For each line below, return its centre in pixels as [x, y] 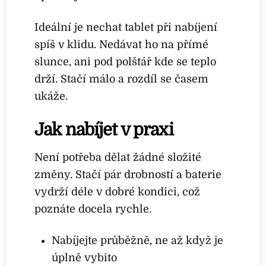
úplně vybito [84, 257]
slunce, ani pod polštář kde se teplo [126, 61]
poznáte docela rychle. [93, 209]
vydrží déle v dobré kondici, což [118, 192]
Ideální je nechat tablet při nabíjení [126, 27]
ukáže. [51, 96]
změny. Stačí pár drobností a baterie [128, 175]
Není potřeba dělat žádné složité [118, 158]
